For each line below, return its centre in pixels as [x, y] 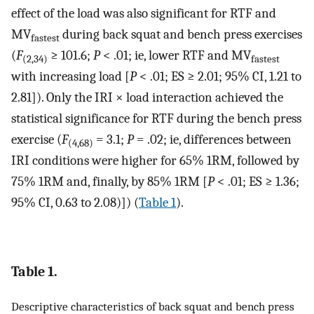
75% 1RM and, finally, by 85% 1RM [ [109, 181]
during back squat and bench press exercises [181, 34]
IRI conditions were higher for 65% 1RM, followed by [155, 160]
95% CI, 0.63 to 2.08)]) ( [75, 202]
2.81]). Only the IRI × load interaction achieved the [147, 97]
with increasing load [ [70, 76]
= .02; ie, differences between [213, 139]
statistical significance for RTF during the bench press [156, 118]
